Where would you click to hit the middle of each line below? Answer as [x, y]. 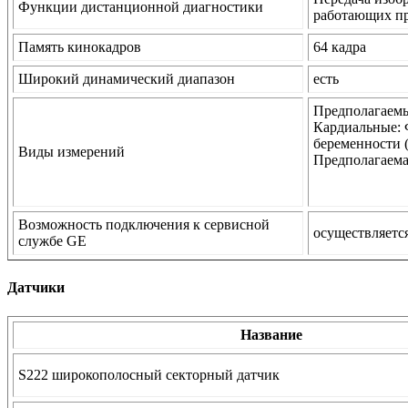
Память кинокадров [80, 47]
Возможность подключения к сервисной [144, 225]
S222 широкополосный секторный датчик [149, 374]
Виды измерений [71, 152]
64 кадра [340, 47]
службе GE [52, 241]
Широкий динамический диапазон [127, 79]
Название [271, 334]
